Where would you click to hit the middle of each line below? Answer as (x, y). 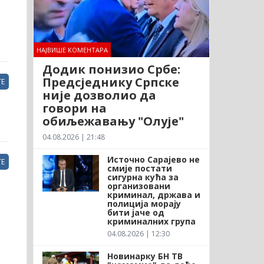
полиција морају (144, 203)
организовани (138, 186)
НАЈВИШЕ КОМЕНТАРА (72, 49)
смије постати (139, 168)
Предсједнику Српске (110, 82)
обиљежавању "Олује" (113, 121)
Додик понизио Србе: (111, 69)
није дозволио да (99, 95)
